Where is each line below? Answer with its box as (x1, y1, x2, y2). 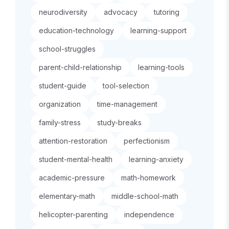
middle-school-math (111, 192, 178, 200)
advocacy (104, 8, 138, 16)
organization (39, 100, 81, 108)
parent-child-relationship (39, 63, 122, 72)
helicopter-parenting (39, 210, 108, 219)
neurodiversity (39, 8, 87, 16)
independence (124, 210, 174, 219)
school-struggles (39, 44, 96, 53)
